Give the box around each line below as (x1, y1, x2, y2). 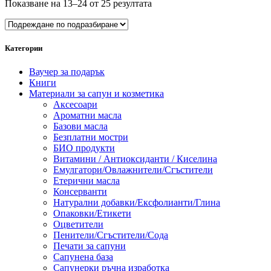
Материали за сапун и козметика (29, 88, 164, 99)
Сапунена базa (53, 252, 113, 263)
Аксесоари (53, 99, 97, 110)
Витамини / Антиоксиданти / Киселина (53, 154, 217, 165)
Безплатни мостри (53, 132, 128, 143)
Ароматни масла (53, 110, 122, 121)
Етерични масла (53, 175, 120, 186)
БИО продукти (53, 143, 115, 154)
